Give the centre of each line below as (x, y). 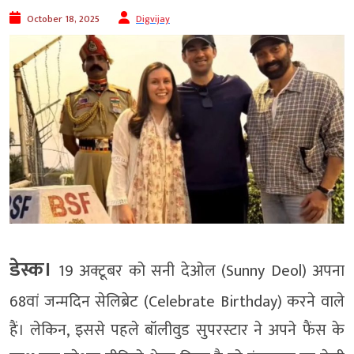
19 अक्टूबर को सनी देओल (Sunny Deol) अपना (198, 271)
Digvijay (153, 19)
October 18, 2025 (63, 19)
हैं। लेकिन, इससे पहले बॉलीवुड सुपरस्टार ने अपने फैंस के (177, 330)
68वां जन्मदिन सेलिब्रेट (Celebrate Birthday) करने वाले (177, 301)
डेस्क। (31, 269)
